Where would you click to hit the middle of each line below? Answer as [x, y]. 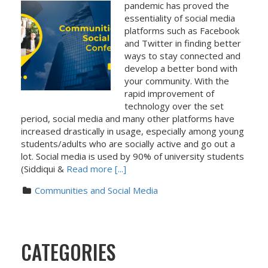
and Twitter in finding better [182, 43]
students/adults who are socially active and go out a [128, 144]
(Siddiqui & [44, 169]
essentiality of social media [179, 18]
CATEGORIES [68, 252]
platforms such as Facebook [182, 31]
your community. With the [176, 81]
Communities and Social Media [97, 190]
